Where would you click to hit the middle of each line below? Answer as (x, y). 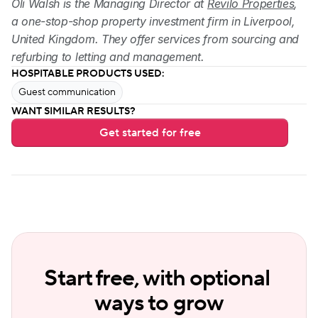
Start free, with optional (157, 279)
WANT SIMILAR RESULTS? (73, 112)
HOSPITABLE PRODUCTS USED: (88, 74)
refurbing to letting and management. (108, 57)
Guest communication (67, 93)
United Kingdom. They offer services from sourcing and (155, 39)
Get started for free (150, 133)
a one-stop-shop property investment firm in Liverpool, (153, 22)
